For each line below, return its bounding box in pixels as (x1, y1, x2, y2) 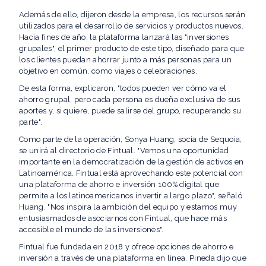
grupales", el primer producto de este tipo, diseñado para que (19, 44, 245, 53)
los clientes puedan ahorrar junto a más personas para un (19, 55, 232, 64)
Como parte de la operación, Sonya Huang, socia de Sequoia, (19, 135, 242, 144)
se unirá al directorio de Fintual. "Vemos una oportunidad (19, 146, 229, 155)
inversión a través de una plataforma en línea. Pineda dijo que (19, 254, 246, 262)
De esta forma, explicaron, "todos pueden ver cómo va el (19, 84, 227, 93)
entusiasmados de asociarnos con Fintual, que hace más (19, 214, 227, 223)
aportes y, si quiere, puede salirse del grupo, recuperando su (19, 106, 242, 115)
